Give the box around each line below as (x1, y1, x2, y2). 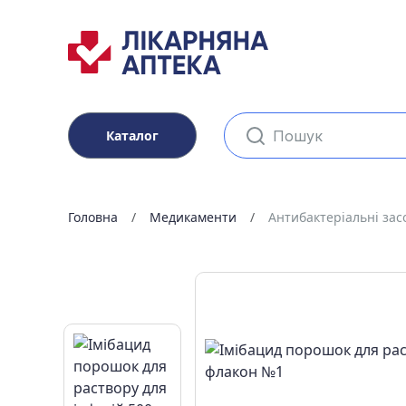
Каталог (105, 127, 159, 144)
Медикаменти (149, 208, 237, 226)
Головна (67, 208, 118, 226)
